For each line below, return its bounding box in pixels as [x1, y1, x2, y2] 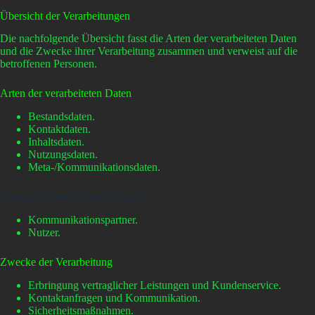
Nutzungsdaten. [28, 148, 98, 161]
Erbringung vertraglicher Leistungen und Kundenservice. [28, 278, 281, 291]
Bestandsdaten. [28, 110, 95, 123]
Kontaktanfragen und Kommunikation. [28, 291, 200, 304]
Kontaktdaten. [28, 123, 91, 136]
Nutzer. [28, 226, 60, 238]
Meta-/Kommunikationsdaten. [28, 161, 160, 174]
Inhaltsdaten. [28, 136, 84, 148]
